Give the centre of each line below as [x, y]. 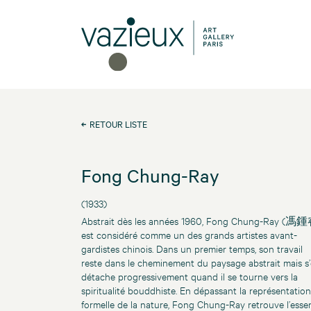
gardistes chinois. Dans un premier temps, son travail [192, 249]
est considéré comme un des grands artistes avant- [189, 235]
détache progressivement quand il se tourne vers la [190, 276]
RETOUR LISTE [118, 124]
